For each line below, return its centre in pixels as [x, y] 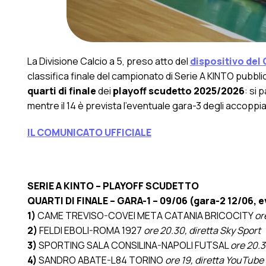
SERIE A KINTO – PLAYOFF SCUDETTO [113, 186]
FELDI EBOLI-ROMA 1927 [91, 230]
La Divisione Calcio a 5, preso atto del [108, 61]
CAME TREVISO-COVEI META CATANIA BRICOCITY [146, 215]
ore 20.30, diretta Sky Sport [202, 230]
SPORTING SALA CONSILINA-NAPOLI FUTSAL [134, 245]
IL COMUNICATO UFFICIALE [89, 132]
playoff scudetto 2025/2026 [178, 91]
